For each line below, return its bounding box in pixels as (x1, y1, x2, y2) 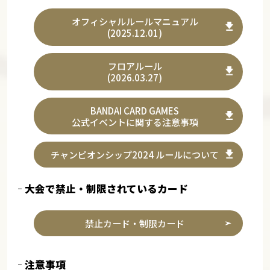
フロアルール (107, 59, 162, 72)
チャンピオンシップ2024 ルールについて (51, 148, 219, 162)
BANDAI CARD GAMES (90, 104, 180, 117)
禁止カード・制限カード (85, 216, 185, 230)
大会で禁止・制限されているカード (24, 181, 188, 196)
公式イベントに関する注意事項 (71, 115, 198, 128)
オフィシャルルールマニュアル (71, 14, 198, 28)
